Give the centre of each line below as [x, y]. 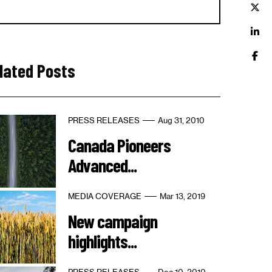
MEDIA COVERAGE [104, 196]
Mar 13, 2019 [182, 196]
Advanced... [102, 165]
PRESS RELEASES [104, 121]
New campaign [112, 221]
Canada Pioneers [119, 145]
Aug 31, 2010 [181, 121]
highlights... [102, 241]
